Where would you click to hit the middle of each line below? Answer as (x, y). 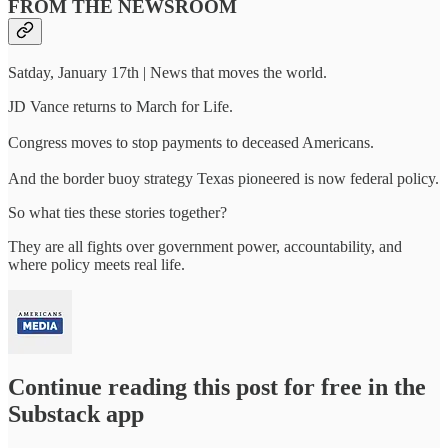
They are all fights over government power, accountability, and (205, 246)
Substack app (76, 413)
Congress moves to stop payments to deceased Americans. (191, 142)
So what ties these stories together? (117, 212)
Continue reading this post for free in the (217, 386)
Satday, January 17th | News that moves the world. (167, 72)
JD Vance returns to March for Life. (120, 106)
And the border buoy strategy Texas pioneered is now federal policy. (223, 178)
